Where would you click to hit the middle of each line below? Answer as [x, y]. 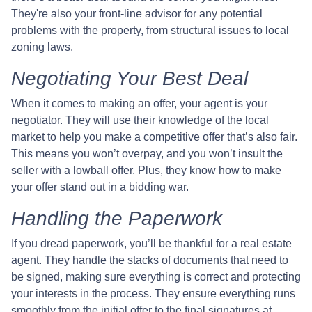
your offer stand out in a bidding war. [100, 187]
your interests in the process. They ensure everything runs [153, 294]
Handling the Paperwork [117, 219]
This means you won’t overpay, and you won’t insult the [147, 154]
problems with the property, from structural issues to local [150, 31]
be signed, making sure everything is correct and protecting [156, 277]
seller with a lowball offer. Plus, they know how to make [146, 171]
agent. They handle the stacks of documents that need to [150, 260]
